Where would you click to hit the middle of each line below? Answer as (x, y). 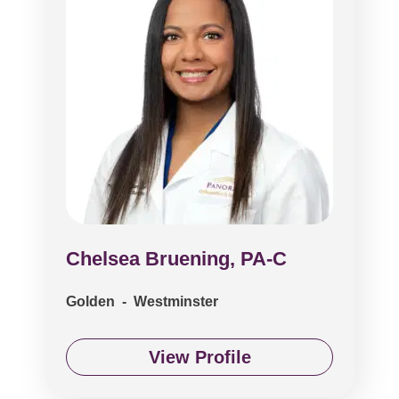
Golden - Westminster (142, 301)
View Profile (199, 357)
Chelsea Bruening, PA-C (176, 259)
